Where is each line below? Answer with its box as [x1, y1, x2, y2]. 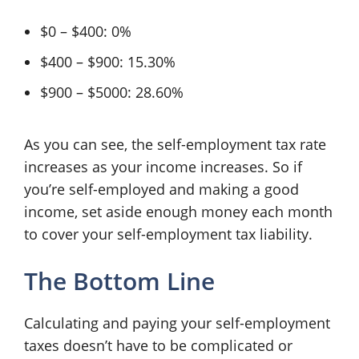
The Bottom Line [24, 264, 215, 297]
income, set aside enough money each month [24, 201, 333, 221]
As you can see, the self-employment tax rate [24, 134, 326, 154]
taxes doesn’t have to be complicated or [24, 335, 292, 355]
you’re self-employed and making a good [24, 179, 299, 199]
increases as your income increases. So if [24, 156, 302, 176]
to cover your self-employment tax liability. [24, 224, 313, 244]
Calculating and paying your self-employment [24, 313, 330, 333]
